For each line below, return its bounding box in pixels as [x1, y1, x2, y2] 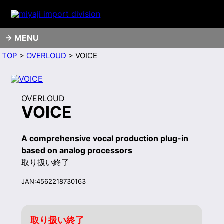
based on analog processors [21, 145, 132, 155]
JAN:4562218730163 [21, 177, 86, 186]
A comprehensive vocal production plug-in [21, 133, 188, 143]
